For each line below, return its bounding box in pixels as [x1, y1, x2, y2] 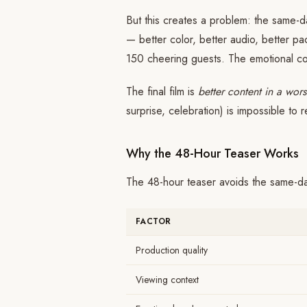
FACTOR [136, 215, 171, 228]
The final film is [126, 84, 198, 99]
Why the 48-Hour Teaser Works [126, 145, 299, 162]
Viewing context [136, 273, 199, 286]
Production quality [136, 243, 208, 257]
